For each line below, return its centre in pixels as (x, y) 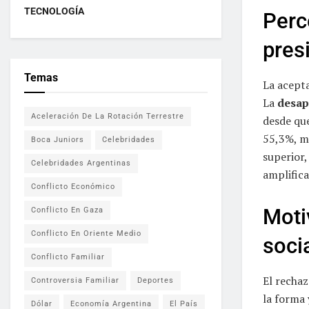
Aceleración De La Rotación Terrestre (108, 116)
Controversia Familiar (75, 280)
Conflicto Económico (73, 187)
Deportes (156, 280)
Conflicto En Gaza (67, 210)
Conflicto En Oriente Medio (86, 233)
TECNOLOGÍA (54, 11)
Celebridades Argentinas (81, 163)
